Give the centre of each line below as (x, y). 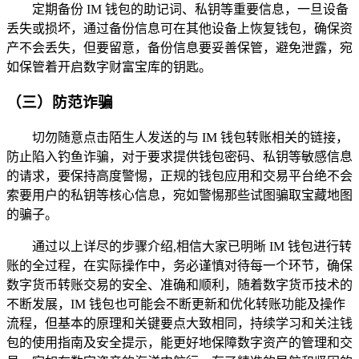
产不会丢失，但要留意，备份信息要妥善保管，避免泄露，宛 (179, 47)
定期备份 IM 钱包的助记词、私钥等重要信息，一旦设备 (190, 9)
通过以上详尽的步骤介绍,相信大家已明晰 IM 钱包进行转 (192, 246)
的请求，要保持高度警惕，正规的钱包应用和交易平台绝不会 (179, 175)
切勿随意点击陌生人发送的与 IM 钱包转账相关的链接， (190, 137)
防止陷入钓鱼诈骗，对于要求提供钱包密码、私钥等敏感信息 (179, 156)
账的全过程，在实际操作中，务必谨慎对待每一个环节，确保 (179, 265)
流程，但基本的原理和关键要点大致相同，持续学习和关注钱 (179, 323)
